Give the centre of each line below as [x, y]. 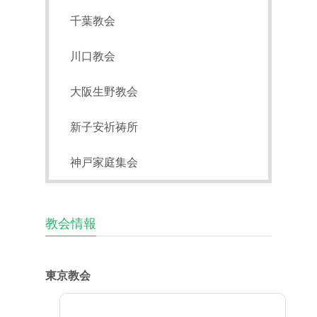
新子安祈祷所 [104, 126]
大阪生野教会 [104, 91]
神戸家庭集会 [104, 161]
